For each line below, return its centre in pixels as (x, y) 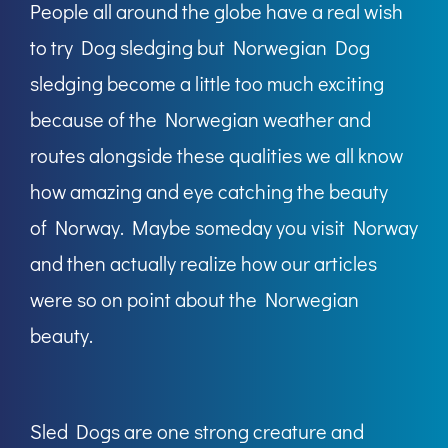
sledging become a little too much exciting (207, 83)
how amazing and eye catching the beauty (209, 191)
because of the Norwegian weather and (200, 119)
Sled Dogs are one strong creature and (197, 431)
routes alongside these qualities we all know (216, 155)
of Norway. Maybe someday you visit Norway (224, 227)
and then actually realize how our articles (203, 263)
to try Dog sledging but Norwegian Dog (200, 47)
